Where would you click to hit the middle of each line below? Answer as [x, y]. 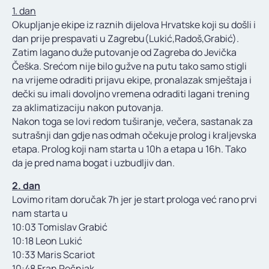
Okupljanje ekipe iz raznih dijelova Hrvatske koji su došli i [134, 25]
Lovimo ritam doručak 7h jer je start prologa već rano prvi [134, 200]
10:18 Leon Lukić [47, 241]
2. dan [26, 186]
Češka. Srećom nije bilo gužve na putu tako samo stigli [129, 66]
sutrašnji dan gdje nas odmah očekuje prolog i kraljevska [134, 135]
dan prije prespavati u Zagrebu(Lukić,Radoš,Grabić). [125, 39]
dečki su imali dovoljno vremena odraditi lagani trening [131, 94]
